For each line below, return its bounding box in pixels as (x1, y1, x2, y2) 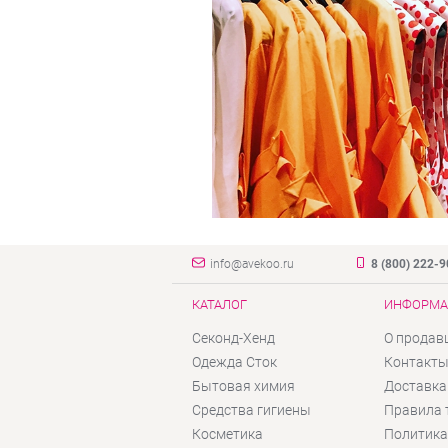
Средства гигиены (192, 401, 311, 418)
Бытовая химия (192, 377, 295, 394)
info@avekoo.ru (210, 256, 294, 271)
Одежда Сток (192, 353, 277, 370)
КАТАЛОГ (192, 296, 247, 312)
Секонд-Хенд (192, 329, 275, 346)
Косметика (192, 425, 263, 442)
